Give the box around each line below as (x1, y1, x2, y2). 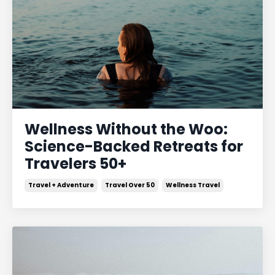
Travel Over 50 (105, 180, 155, 190)
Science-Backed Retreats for (25, 136, 243, 157)
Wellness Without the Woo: (25, 119, 228, 139)
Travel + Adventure (28, 180, 94, 190)
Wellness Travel (166, 180, 220, 190)
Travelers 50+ (25, 153, 126, 174)
